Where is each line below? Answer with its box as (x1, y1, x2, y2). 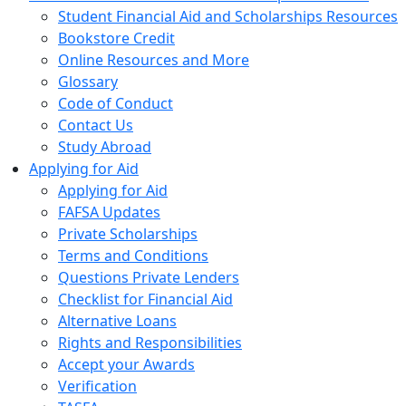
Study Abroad (58, 137, 151, 158)
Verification (58, 376, 137, 397)
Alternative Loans (58, 311, 177, 332)
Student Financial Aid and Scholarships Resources (58, 6, 398, 27)
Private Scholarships (58, 224, 198, 245)
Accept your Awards (58, 354, 195, 375)
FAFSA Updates (58, 202, 160, 223)
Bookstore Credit (58, 28, 175, 49)
